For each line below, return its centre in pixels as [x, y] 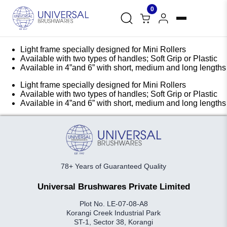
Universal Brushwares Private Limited [113, 187]
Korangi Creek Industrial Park [113, 213]
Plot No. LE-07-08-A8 [113, 204]
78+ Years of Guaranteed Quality [113, 166]
